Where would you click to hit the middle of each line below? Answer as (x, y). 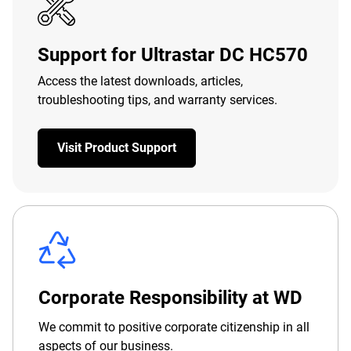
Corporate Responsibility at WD (170, 298)
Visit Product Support (117, 148)
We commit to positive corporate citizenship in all (174, 327)
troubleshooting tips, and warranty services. (157, 100)
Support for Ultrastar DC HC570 (173, 55)
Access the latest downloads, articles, (140, 81)
